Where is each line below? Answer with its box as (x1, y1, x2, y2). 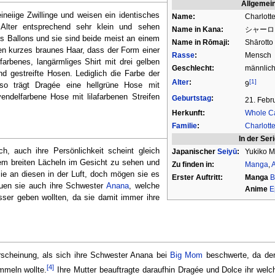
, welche (128, 182, 160, 191)
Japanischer (171, 147, 217, 156)
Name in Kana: (171, 25, 223, 34)
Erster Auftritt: (171, 172, 223, 182)
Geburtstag (171, 93, 211, 103)
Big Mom (170, 250, 203, 260)
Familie (171, 121, 197, 130)
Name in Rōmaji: (171, 37, 230, 47)
